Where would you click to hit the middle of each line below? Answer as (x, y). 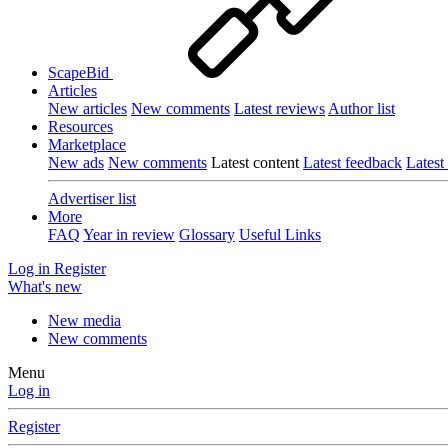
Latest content (255, 162)
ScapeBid (80, 72)
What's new (45, 286)
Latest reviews (279, 108)
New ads (76, 162)
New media (84, 320)
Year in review (129, 234)
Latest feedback (352, 162)
